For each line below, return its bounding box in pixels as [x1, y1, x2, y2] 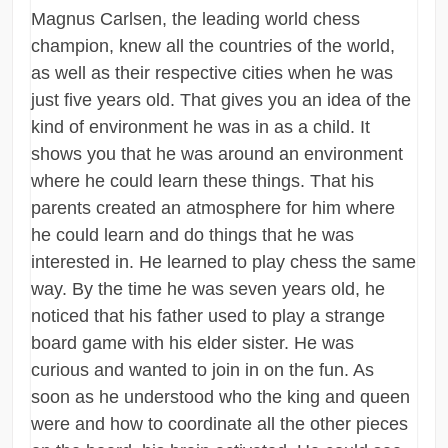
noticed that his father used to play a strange [31, 306, 386, 327]
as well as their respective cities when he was [31, 63, 394, 84]
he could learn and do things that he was [31, 225, 355, 246]
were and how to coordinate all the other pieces [31, 414, 409, 435]
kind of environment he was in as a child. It [31, 117, 371, 138]
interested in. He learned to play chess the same [31, 252, 417, 273]
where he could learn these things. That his [31, 171, 375, 192]
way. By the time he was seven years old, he [31, 279, 386, 300]
